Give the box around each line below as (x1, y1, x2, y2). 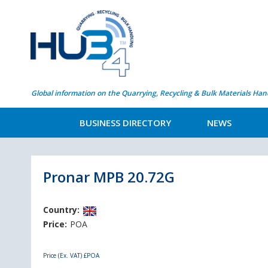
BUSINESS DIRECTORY (80, 117, 171, 129)
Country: (43, 204, 80, 215)
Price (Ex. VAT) (43, 251, 84, 260)
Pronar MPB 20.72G (43, 167, 175, 187)
